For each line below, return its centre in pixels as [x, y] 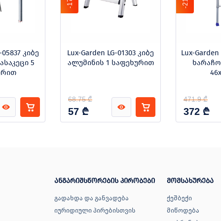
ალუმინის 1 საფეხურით [110, 63]
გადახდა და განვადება [92, 198]
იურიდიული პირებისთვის [95, 210]
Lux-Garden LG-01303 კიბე [110, 53]
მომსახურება [190, 181]
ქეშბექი [179, 198]
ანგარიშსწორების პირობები [105, 181]
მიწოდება [183, 210]
